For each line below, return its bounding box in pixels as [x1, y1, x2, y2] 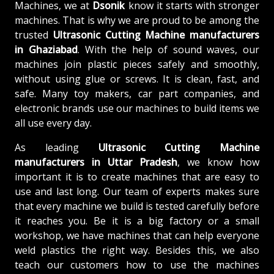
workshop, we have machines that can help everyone [15, 228, 259, 242]
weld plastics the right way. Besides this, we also [15, 243, 259, 257]
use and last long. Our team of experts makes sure [15, 184, 259, 198]
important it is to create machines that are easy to [15, 169, 259, 183]
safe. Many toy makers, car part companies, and [15, 86, 259, 100]
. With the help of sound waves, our [77, 42, 259, 56]
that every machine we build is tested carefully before [15, 199, 259, 213]
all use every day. [15, 116, 92, 130]
